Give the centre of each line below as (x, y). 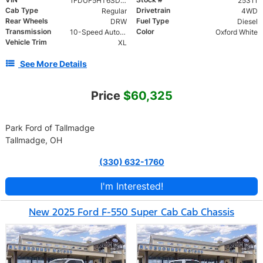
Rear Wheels (27, 21)
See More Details (53, 64)
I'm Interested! (131, 186)
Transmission (28, 32)
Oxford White (236, 32)
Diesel (247, 22)
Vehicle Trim (26, 42)
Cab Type (22, 11)
